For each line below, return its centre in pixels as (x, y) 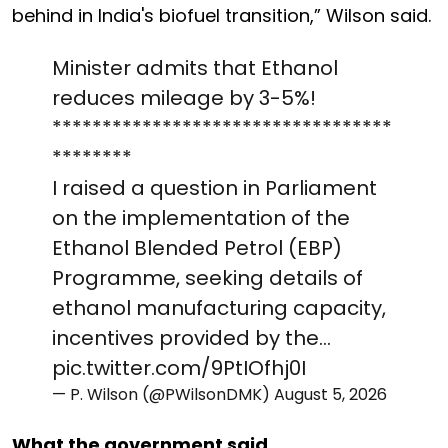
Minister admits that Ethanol (195, 67)
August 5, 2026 (330, 394)
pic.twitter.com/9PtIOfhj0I (179, 367)
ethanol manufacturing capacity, (219, 307)
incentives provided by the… (191, 337)
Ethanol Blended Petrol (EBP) (197, 247)
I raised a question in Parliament (214, 187)
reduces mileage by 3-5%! (184, 97)
